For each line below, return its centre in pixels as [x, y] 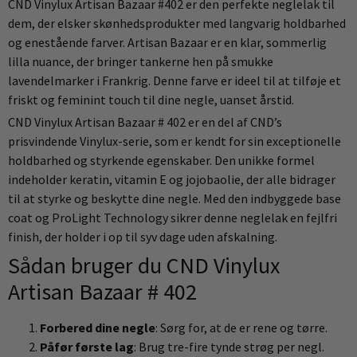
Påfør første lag [87, 347]
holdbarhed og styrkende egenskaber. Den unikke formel [161, 160]
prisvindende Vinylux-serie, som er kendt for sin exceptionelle [175, 141]
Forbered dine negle [98, 328]
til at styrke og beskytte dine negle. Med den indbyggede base [175, 198]
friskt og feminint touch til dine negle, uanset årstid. [151, 100]
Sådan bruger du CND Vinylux [144, 265]
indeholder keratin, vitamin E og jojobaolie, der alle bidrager [172, 179]
